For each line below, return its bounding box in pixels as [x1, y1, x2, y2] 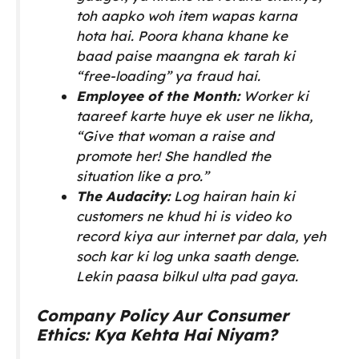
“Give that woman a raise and [76, 127, 275, 145]
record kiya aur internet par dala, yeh [76, 228, 327, 245]
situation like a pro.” [76, 167, 209, 185]
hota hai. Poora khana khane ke [76, 27, 288, 45]
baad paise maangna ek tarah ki [76, 47, 296, 65]
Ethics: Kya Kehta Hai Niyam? [36, 325, 277, 345]
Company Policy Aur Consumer [36, 305, 288, 326]
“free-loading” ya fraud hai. [76, 67, 261, 85]
